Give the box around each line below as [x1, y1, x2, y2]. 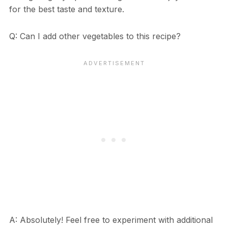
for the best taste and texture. [9, 4, 124, 15]
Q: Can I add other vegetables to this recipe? [9, 31, 181, 42]
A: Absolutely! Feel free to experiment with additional [9, 215, 213, 225]
